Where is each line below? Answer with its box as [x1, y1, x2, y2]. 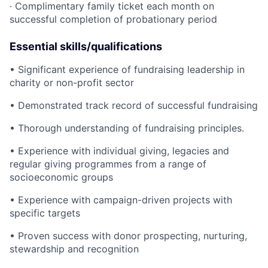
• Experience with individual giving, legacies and [10, 145, 229, 157]
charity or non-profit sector [10, 77, 134, 89]
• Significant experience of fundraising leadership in [10, 63, 245, 75]
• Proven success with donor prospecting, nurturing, [10, 230, 247, 242]
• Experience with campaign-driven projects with [10, 194, 232, 206]
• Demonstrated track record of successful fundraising [10, 99, 258, 111]
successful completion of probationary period [10, 13, 217, 25]
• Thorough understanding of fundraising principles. [10, 122, 244, 134]
